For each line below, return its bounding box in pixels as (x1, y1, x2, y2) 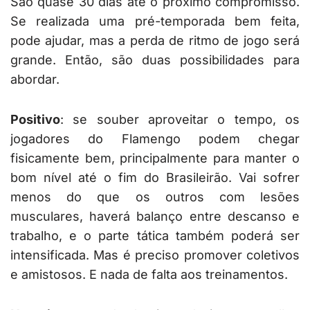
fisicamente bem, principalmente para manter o (10, 151, 300, 166)
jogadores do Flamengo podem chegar (10, 131, 300, 147)
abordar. (10, 72, 60, 87)
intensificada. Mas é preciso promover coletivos (10, 248, 300, 263)
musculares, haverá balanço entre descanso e (10, 209, 300, 224)
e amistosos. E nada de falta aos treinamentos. (10, 267, 288, 282)
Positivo (10, 112, 60, 127)
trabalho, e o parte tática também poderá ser (10, 228, 300, 244)
